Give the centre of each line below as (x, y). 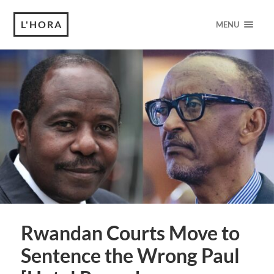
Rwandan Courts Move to (130, 233)
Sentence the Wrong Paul (130, 256)
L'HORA (42, 24)
